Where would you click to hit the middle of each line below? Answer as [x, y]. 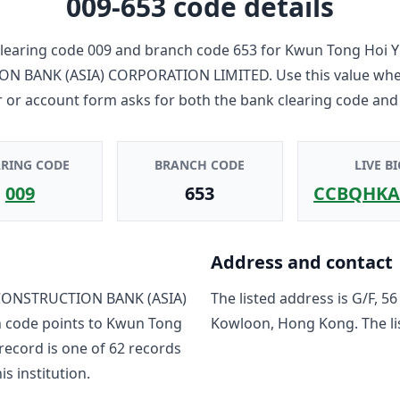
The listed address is [281, 298]
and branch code [171, 50]
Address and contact [302, 262]
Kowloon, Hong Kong [283, 323]
